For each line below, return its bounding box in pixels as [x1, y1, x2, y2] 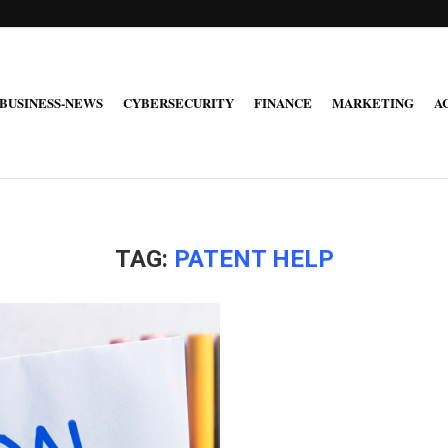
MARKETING [332, 93, 415, 112]
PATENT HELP [173, 245, 334, 273]
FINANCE [254, 93, 313, 112]
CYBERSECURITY [123, 93, 235, 112]
